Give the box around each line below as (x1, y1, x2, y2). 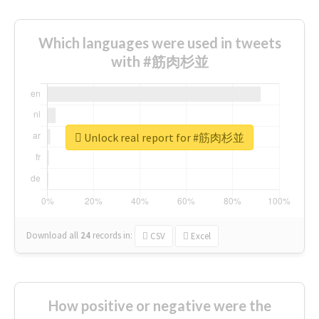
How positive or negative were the (48, 296, 271, 314)
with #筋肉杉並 (110, 52, 209, 70)
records (90, 229, 123, 241)
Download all (26, 229, 78, 241)
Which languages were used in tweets (38, 33, 281, 51)
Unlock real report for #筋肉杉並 (82, 130, 244, 145)
